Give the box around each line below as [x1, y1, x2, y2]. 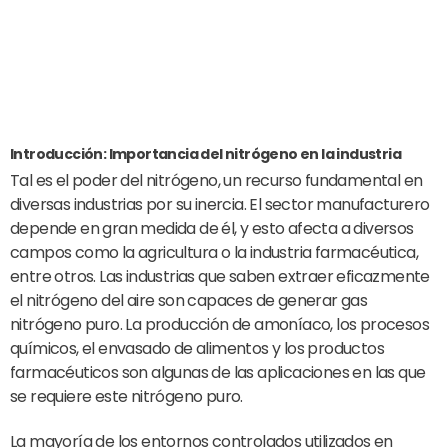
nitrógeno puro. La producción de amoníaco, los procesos [10, 312, 429, 336]
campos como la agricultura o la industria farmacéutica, [10, 240, 418, 264]
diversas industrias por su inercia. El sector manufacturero [10, 192, 430, 216]
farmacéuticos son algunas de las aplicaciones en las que [10, 360, 426, 384]
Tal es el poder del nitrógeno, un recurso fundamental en [10, 168, 423, 192]
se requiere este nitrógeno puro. [10, 384, 243, 408]
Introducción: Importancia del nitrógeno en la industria [10, 143, 401, 164]
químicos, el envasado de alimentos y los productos [10, 336, 384, 360]
